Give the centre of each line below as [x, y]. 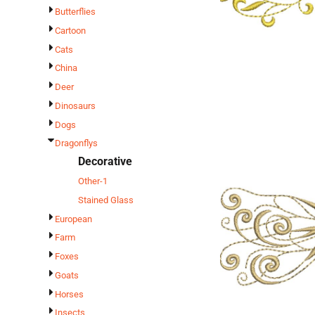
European [73, 219]
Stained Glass [106, 200]
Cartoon [70, 30]
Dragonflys [76, 143]
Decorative [105, 162]
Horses [69, 294]
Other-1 [93, 181]
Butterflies [75, 12]
